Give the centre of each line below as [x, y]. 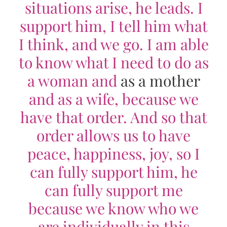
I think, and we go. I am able [113, 44]
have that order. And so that [113, 117]
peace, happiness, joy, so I [113, 153]
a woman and [74, 80]
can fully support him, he [113, 172]
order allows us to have [113, 135]
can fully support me [113, 190]
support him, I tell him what [113, 26]
